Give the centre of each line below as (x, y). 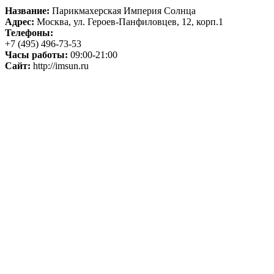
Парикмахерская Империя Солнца (123, 10)
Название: (27, 10)
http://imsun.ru (60, 65)
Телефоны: (29, 32)
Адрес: (20, 21)
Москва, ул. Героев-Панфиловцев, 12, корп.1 (129, 21)
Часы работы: (36, 54)
